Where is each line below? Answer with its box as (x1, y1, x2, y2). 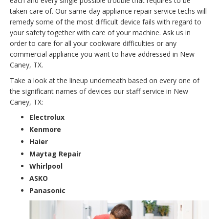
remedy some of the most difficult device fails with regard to (10, 17, 201, 27)
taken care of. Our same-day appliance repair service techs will (10, 6, 207, 16)
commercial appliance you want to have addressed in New (10, 49, 195, 59)
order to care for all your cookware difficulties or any (10, 39, 176, 48)
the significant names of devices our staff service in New (10, 87, 188, 96)
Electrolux (29, 112, 65, 122)
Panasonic (29, 186, 66, 196)
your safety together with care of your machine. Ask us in (10, 28, 191, 38)
